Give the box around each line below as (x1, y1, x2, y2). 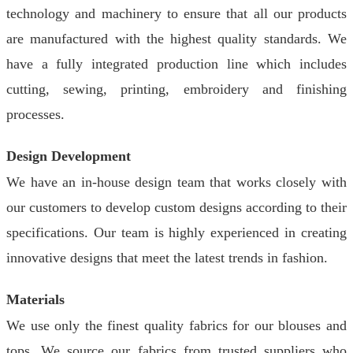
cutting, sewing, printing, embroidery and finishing (6, 81, 347, 97)
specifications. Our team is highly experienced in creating (6, 225, 347, 240)
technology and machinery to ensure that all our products (6, 6, 347, 21)
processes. (6, 106, 65, 122)
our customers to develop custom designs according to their (6, 199, 347, 215)
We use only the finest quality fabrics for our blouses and (6, 318, 347, 333)
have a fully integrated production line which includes (6, 56, 347, 72)
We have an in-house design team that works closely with (6, 174, 347, 190)
